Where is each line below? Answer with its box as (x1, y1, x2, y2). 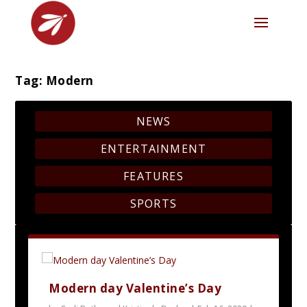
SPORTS (130, 195, 177, 211)
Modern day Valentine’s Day (49, 280, 222, 296)
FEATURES (123, 168, 184, 184)
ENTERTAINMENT (100, 140, 207, 156)
